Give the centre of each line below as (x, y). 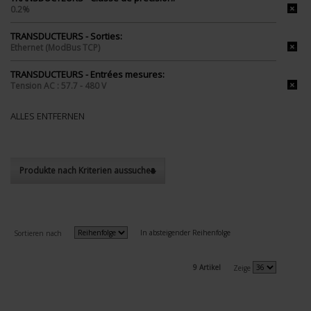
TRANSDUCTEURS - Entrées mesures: (87, 74)
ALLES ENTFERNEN (48, 116)
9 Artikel (207, 267)
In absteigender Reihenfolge (185, 232)
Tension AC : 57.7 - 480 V (58, 85)
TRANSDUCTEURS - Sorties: (66, 36)
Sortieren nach (38, 233)
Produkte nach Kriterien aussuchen (87, 170)
